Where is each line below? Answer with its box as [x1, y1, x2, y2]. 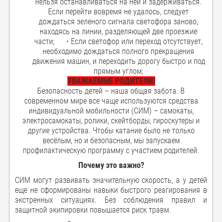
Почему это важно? [78, 161, 144, 170]
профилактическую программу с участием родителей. [23, 146, 199, 156]
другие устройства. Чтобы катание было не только [27, 126, 195, 136]
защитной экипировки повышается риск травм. [15, 205, 171, 215]
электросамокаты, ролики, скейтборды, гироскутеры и [22, 116, 200, 126]
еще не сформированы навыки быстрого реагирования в [15, 185, 207, 195]
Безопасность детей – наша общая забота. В [37, 86, 185, 96]
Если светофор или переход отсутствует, [69, 37, 203, 47]
